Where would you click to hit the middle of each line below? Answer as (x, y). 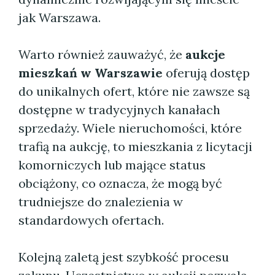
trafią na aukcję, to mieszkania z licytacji (135, 146)
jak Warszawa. (60, 17)
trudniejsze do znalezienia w (101, 202)
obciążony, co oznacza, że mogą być (120, 183)
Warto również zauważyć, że (102, 54)
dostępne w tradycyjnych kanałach (119, 110)
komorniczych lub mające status (112, 165)
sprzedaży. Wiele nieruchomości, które (130, 128)
